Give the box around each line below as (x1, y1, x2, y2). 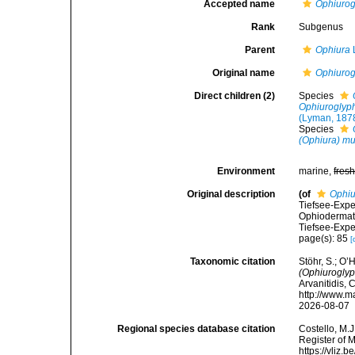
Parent (245, 44, 276, 55)
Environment (217, 166, 276, 177)
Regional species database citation (117, 323, 276, 334)
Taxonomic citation (190, 256, 276, 267)
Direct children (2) (194, 90, 276, 101)
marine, (299, 166, 334, 177)
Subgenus (299, 21, 344, 32)
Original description (187, 189, 276, 200)
